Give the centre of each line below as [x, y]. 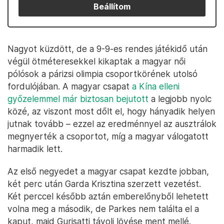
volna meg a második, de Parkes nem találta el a [103, 209]
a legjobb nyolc [180, 99]
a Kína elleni [156, 86]
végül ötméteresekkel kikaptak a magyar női [96, 61]
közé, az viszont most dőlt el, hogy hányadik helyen [111, 111]
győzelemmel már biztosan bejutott [78, 99]
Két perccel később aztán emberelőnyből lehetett [108, 196]
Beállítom [112, 6]
